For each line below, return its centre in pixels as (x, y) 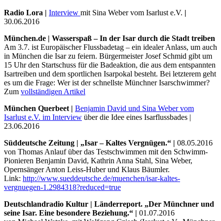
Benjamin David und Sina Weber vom (134, 108)
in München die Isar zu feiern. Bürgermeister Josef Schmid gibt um (108, 56)
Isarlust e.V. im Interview (43, 117)
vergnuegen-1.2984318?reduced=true (62, 187)
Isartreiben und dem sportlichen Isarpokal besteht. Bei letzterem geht (110, 74)
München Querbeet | (39, 108)
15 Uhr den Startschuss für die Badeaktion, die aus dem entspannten (110, 65)
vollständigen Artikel (53, 91)
